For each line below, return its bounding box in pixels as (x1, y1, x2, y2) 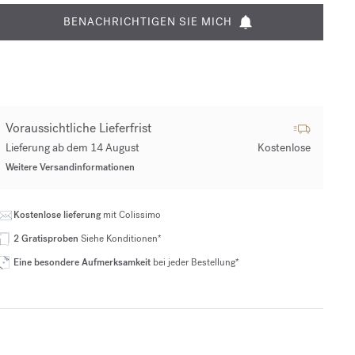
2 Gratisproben (13, 232, 81, 245)
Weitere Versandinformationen (5, 161, 135, 174)
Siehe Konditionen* (80, 232, 162, 245)
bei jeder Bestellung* (152, 256, 239, 269)
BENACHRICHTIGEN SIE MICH (63, 14, 232, 29)
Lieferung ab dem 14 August (5, 140, 139, 155)
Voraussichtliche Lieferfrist (5, 120, 151, 136)
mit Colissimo (102, 208, 161, 221)
